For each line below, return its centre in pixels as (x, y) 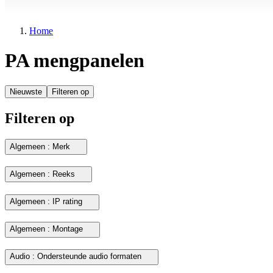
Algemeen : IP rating (46, 202)
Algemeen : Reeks (42, 174)
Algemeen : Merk (40, 146)
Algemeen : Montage (46, 229)
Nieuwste (26, 91)
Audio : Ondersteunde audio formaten (76, 257)
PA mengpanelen (75, 61)
